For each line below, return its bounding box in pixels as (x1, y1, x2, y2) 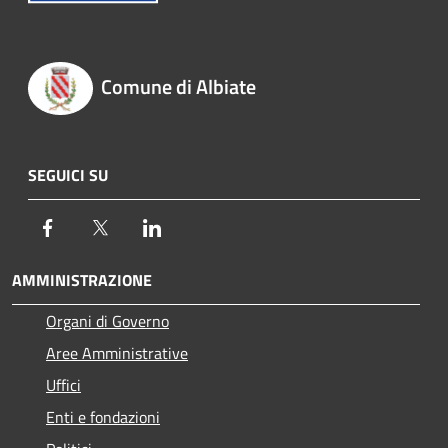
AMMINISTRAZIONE (12, 267, 152, 292)
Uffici (46, 372, 81, 397)
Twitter (111, 214, 160, 239)
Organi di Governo (46, 308, 169, 333)
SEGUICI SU (28, 162, 108, 187)
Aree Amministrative (46, 340, 188, 365)
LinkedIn (163, 214, 221, 239)
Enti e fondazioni (46, 404, 160, 429)
